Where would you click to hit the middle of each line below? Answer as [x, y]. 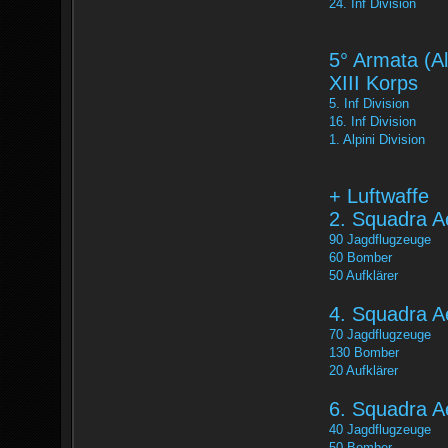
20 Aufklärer [363, 370]
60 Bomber [360, 257]
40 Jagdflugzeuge [380, 429]
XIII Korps [373, 83]
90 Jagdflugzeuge [380, 239]
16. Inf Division [372, 121]
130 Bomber [364, 352]
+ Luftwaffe [379, 196]
